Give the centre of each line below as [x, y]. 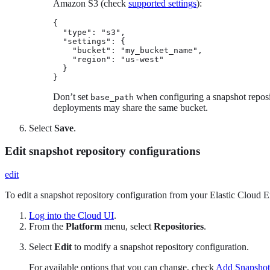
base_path [112, 97]
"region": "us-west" [108, 59]
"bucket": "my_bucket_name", [128, 50]
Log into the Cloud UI [71, 216]
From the [47, 227]
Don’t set [72, 96]
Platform [84, 227]
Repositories [179, 227]
